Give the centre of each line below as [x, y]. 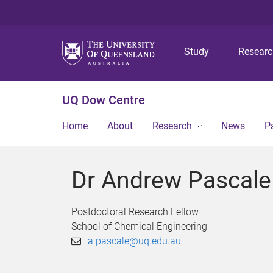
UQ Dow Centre [104, 100]
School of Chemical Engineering [139, 226]
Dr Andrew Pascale [171, 180]
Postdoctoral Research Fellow [135, 212]
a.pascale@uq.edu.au [135, 241]
